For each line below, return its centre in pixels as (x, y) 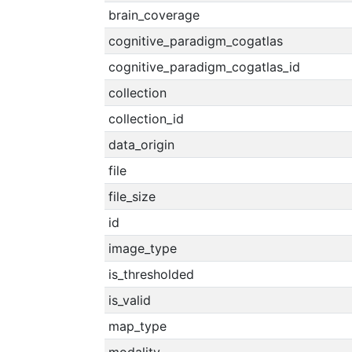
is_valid (129, 300)
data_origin (141, 145)
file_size (132, 196)
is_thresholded (151, 274)
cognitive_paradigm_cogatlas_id (204, 67)
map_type (137, 326)
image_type (142, 248)
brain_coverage (154, 15)
